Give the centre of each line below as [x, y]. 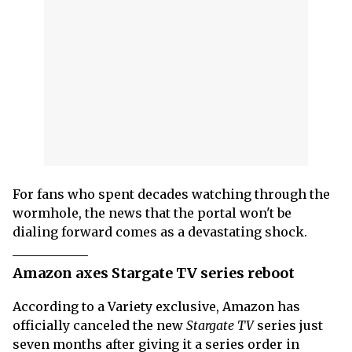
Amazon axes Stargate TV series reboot [154, 273]
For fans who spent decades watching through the [171, 194]
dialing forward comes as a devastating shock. [160, 231]
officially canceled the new [99, 325]
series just [288, 325]
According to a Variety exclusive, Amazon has [156, 306]
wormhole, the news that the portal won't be [152, 213]
